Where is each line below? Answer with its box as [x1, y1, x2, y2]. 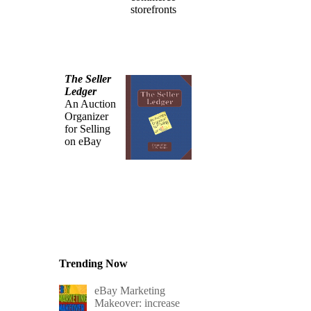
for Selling [65, 122, 111, 135]
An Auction [65, 97, 117, 110]
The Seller [65, 72, 112, 85]
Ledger [65, 85, 97, 97]
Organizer [65, 110, 109, 122]
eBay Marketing [94, 284, 166, 296]
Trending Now [59, 257, 128, 269]
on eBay [65, 135, 102, 147]
